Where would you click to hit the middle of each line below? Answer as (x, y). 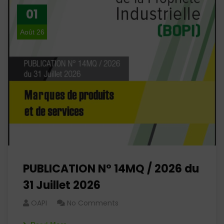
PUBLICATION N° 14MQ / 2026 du (111, 169)
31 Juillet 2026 (62, 185)
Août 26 (32, 32)
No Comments (93, 203)
